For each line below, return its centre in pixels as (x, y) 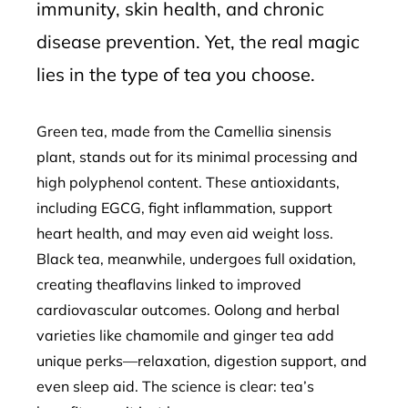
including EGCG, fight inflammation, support (184, 208)
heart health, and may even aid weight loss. (185, 233)
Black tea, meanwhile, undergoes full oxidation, (196, 259)
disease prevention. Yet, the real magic (198, 41)
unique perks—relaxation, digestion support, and (202, 361)
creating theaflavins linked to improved (169, 284)
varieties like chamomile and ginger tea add (185, 335)
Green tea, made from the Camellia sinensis (184, 131)
